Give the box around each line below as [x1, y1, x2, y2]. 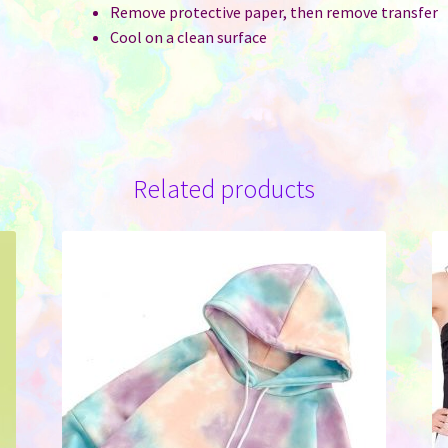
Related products [133, 173, 315, 206]
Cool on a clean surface [110, 27, 268, 48]
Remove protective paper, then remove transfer [110, 2, 439, 23]
